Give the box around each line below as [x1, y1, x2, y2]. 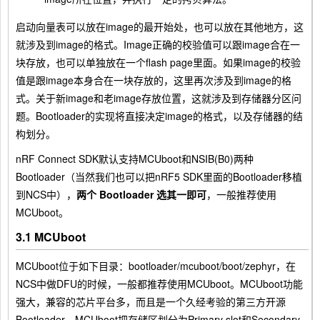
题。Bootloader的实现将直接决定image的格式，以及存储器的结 [16, 108, 303, 123]
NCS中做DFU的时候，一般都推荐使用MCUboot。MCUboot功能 [16, 276, 303, 291]
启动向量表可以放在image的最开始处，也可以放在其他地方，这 [16, 19, 304, 34]
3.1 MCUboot [16, 228, 86, 245]
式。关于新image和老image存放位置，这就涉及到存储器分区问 [16, 90, 301, 105]
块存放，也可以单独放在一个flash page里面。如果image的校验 [16, 54, 301, 69]
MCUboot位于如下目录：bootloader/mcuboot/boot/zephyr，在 [16, 258, 296, 273]
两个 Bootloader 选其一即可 [76, 186, 206, 201]
